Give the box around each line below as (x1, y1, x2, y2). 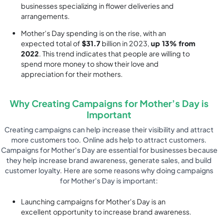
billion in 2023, (100, 39, 151, 48)
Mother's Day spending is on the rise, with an (21, 29, 166, 38)
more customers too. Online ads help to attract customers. (11, 135, 207, 145)
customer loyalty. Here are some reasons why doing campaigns (5, 166, 213, 175)
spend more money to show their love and (21, 59, 159, 69)
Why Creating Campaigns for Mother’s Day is (9, 97, 209, 109)
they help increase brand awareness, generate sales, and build (6, 156, 212, 165)
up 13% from (151, 39, 196, 48)
